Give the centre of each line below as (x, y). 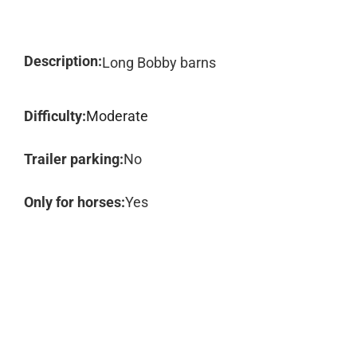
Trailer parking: (74, 159)
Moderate (117, 116)
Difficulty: (55, 116)
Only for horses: (75, 202)
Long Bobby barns (159, 63)
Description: (63, 61)
